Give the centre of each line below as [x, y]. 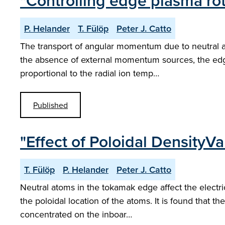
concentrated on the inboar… [76, 214]
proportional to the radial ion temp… [90, 73]
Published [50, 105]
